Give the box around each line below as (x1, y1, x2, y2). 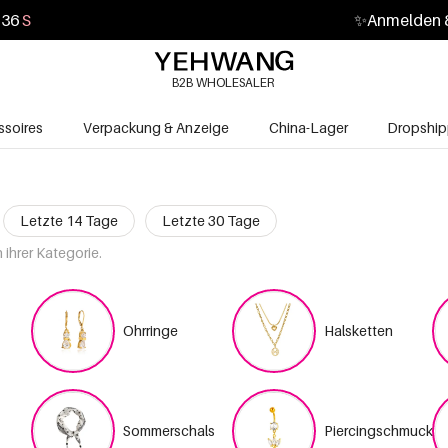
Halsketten (323, 322, 393, 339)
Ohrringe (123, 322, 179, 339)
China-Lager (269, 118, 348, 136)
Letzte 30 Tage (161, 212, 260, 229)
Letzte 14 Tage (19, 212, 118, 229)
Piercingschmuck (323, 422, 433, 439)
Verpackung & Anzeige (82, 118, 229, 136)
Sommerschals (123, 422, 216, 439)
